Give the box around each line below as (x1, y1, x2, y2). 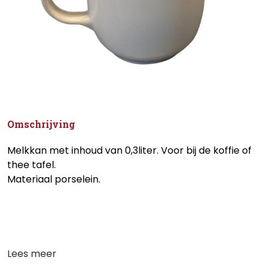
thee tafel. (7, 158, 56, 172)
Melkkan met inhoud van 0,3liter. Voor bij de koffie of (7, 144, 252, 157)
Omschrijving (7, 118, 75, 130)
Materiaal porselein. (7, 172, 100, 186)
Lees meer (7, 247, 56, 261)
